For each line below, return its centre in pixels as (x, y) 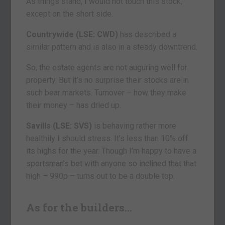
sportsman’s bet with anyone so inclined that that (111, 164)
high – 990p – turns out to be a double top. (101, 176)
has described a (147, 35)
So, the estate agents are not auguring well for (107, 68)
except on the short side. (70, 14)
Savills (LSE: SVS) (59, 126)
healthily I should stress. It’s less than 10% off (107, 139)
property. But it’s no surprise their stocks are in (108, 80)
